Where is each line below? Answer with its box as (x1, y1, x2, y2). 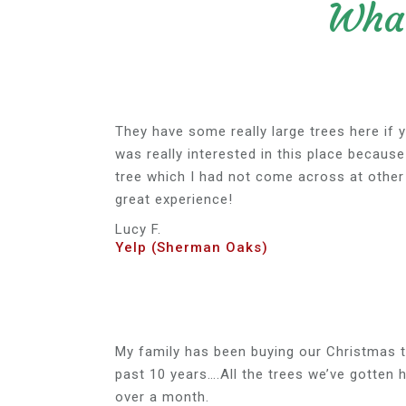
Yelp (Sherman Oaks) (115, 238, 268, 256)
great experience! (115, 190, 233, 208)
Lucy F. (115, 220, 161, 237)
